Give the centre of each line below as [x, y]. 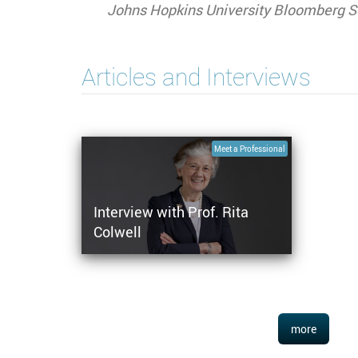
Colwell [117, 232]
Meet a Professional [249, 148]
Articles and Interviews [196, 77]
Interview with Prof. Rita [171, 212]
